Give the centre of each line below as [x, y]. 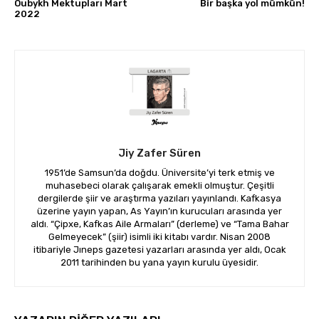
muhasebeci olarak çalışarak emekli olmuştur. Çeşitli [159, 186]
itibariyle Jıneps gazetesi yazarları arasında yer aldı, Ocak [159, 250]
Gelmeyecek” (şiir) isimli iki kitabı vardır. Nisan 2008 [159, 237]
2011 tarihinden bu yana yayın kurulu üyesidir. [159, 263]
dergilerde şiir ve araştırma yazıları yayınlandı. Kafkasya [159, 199]
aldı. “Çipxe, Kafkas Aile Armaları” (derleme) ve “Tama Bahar [159, 224]
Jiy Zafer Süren [159, 153]
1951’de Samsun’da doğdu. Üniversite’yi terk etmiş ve [159, 173]
